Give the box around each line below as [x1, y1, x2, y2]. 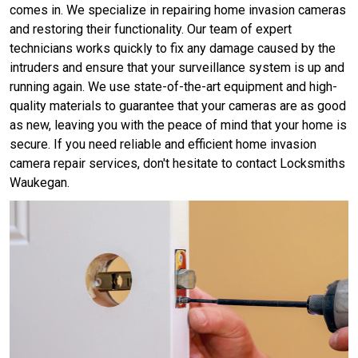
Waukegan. [10, 175, 70, 191]
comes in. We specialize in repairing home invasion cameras [10, 2, 346, 18]
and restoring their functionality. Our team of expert [10, 22, 292, 38]
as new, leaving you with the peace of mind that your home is [10, 117, 347, 133]
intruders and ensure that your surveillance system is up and [10, 60, 344, 76]
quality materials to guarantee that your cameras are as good [10, 98, 346, 114]
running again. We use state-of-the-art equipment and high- [10, 79, 337, 95]
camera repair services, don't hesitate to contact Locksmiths [10, 156, 345, 172]
